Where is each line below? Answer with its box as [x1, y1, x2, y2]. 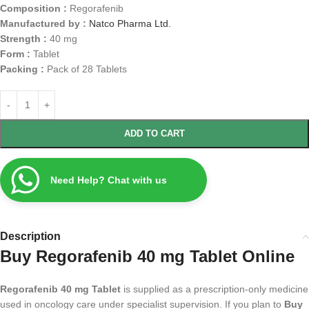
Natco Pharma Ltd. [89, 17, 171, 29]
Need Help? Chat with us [50, 174, 167, 186]
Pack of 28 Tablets [47, 63, 127, 74]
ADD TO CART [124, 128, 185, 139]
